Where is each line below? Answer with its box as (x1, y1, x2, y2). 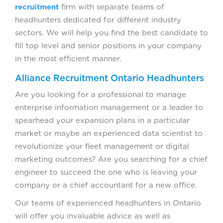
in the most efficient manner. (15, 54, 121, 63)
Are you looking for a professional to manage (15, 90, 186, 99)
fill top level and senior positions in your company (15, 41, 202, 50)
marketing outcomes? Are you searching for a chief (15, 154, 208, 164)
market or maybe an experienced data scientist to (15, 128, 203, 138)
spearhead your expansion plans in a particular (15, 115, 190, 125)
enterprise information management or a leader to (15, 103, 203, 112)
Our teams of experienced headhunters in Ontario (15, 198, 201, 208)
